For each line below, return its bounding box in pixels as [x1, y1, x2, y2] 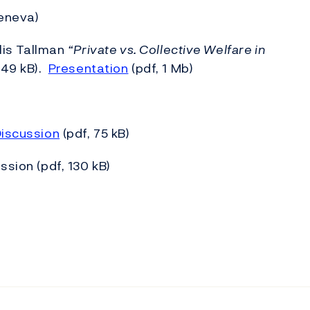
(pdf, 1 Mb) [128, 59, 194, 77]
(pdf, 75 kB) [60, 124, 130, 143]
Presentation [48, 59, 129, 77]
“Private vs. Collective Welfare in [67, 40, 266, 59]
